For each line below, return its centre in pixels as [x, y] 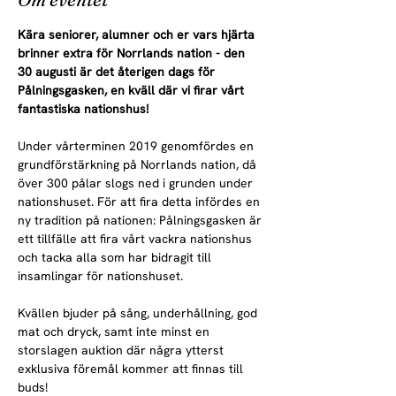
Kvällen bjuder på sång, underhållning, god [139, 313]
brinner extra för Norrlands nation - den [133, 53]
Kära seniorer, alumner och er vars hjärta [138, 34]
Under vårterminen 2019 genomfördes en [137, 146]
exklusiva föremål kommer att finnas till [132, 369]
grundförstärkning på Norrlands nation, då [139, 164]
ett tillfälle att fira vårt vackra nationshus [137, 239]
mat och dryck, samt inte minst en [115, 331]
